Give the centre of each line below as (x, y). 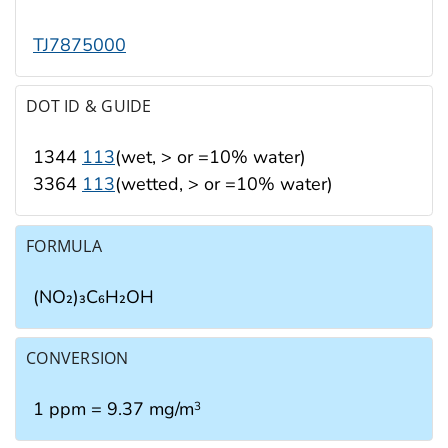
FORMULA (64, 245)
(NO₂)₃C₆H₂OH (93, 296)
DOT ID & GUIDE (89, 106)
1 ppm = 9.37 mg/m (113, 409)
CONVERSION (77, 358)
